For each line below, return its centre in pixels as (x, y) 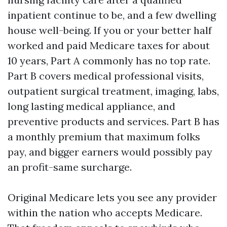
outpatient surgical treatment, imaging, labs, (113, 91)
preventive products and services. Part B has (113, 121)
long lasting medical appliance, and (91, 106)
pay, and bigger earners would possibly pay (110, 152)
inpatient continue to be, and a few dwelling (112, 15)
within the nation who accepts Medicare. (105, 213)
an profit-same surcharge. (70, 167)
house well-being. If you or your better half (110, 30)
